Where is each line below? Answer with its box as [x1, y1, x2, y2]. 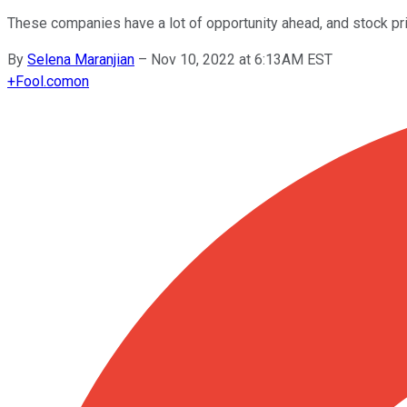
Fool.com [15, 72, 74, 90]
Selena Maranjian [27, 50, 134, 68]
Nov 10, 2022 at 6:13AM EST [151, 50, 333, 68]
